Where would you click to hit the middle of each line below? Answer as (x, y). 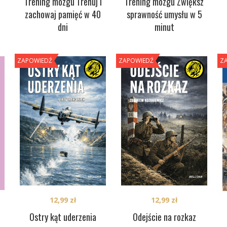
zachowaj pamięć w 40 (63, 14)
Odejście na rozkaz (164, 217)
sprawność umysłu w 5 (164, 14)
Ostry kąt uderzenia (63, 217)
